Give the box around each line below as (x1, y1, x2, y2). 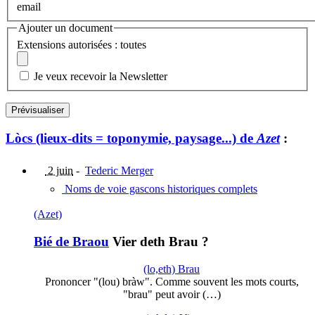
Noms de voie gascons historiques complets (62, 183, 257, 195)
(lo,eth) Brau (143, 262, 200, 275)
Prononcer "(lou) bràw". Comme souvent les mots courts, (44, 275, 299, 288)
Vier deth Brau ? (109, 233, 209, 249)
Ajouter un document (18, 22, 112, 34)
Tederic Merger (85, 165, 153, 177)
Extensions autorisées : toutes (17, 38, 146, 51)
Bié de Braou (34, 233, 109, 249)
